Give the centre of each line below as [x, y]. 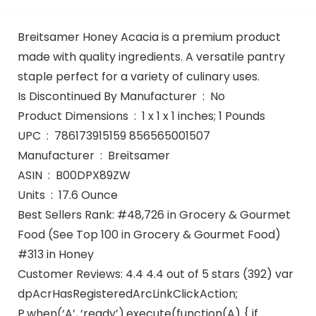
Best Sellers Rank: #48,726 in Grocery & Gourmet [154, 214]
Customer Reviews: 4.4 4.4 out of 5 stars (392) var [155, 274]
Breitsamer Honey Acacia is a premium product [149, 37]
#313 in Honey [55, 254]
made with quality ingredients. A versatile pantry [151, 56]
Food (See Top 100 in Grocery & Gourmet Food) [149, 234]
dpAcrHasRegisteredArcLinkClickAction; [127, 293]
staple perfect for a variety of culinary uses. [138, 76]
